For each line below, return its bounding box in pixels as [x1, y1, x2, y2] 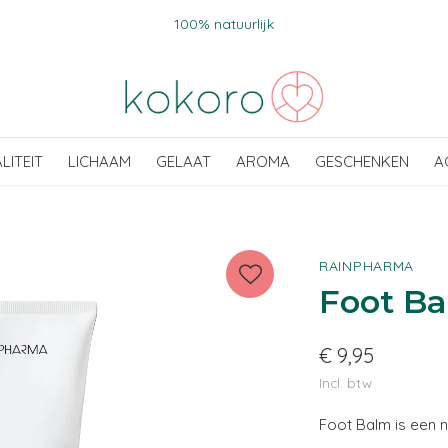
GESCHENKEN [315, 152, 409, 171]
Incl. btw [319, 374, 372, 391]
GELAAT [156, 152, 211, 171]
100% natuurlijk [174, 15, 274, 33]
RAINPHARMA [319, 257, 414, 275]
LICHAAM [68, 152, 131, 171]
